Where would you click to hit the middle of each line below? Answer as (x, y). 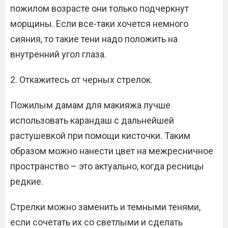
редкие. (27, 181)
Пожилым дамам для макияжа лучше (90, 105)
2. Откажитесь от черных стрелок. (81, 80)
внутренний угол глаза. (58, 54)
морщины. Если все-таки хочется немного (99, 24)
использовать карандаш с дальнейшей (92, 120)
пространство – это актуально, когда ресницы (107, 166)
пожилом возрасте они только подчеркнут (99, 8)
